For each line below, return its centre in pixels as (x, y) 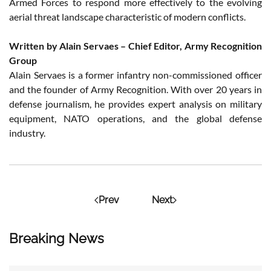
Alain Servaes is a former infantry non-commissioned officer (135, 74)
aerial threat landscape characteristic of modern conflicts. (127, 16)
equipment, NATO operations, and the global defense (135, 118)
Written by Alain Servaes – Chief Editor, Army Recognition (135, 45)
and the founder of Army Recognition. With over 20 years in (135, 89)
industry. (27, 132)
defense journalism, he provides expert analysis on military (135, 103)
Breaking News (57, 238)
